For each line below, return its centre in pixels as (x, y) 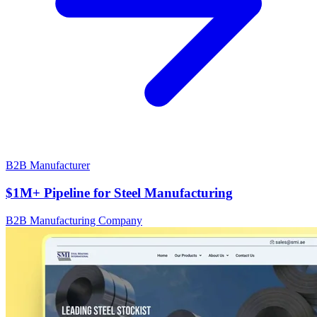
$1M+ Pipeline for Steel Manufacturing (119, 192)
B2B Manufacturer (48, 166)
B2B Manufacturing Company (74, 220)
